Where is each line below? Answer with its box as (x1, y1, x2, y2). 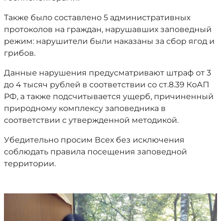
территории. (4, 159, 56, 168)
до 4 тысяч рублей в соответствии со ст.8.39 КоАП (4, 80, 209, 89)
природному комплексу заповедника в (4, 104, 166, 113)
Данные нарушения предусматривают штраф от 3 (4, 68, 211, 77)
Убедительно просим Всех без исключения (4, 135, 184, 145)
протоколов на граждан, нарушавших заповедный (4, 25, 212, 34)
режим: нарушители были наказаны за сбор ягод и (4, 37, 215, 46)
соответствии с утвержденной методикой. (4, 115, 179, 125)
